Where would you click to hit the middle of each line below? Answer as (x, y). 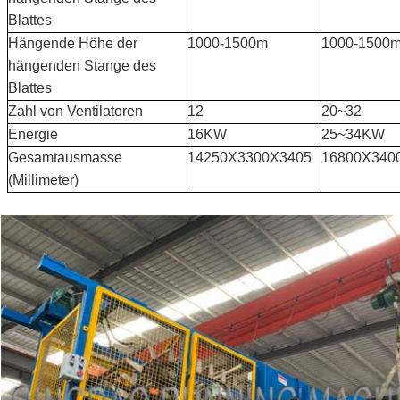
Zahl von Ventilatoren (76, 111)
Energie (33, 134)
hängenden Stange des (83, 65)
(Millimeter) (44, 179)
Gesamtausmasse (66, 157)
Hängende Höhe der (73, 43)
